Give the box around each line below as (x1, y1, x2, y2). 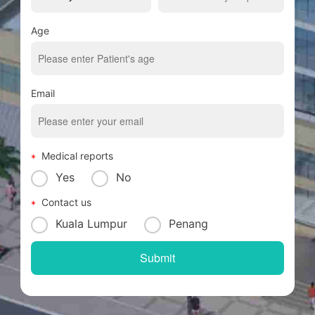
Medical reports (41, 150, 113, 162)
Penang (169, 217, 208, 231)
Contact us (41, 196, 91, 209)
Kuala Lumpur (56, 217, 127, 231)
